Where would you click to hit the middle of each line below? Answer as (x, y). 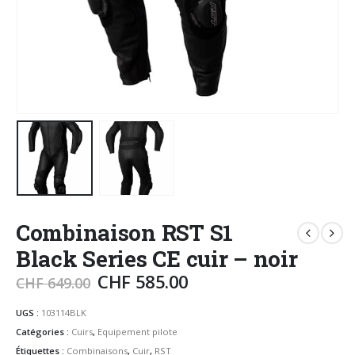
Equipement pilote (137, 332)
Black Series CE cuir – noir (157, 258)
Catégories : (44, 332)
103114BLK (64, 313)
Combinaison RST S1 (124, 232)
